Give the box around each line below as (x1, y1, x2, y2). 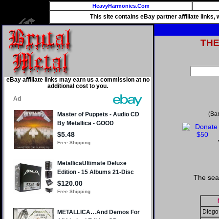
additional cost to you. (47, 83, 108, 89)
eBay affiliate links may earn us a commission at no (6, 76, 150, 83)
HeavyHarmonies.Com (92, 3, 150, 9)
